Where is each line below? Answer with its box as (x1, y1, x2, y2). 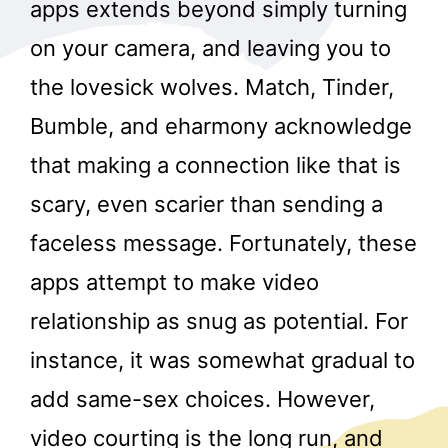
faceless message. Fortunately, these (30, 230, 417, 257)
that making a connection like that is (30, 152, 401, 179)
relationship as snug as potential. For (30, 308, 408, 335)
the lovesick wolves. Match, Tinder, (30, 74, 394, 101)
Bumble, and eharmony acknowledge (30, 113, 412, 140)
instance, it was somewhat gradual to (30, 347, 415, 374)
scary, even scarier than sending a (30, 191, 383, 218)
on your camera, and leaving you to (30, 35, 391, 62)
